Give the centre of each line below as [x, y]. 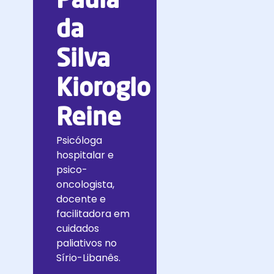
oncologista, [85, 184]
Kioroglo [103, 89]
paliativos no [87, 243]
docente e [81, 199]
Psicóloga [79, 140]
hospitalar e [85, 155]
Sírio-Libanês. [88, 258]
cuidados [78, 228]
